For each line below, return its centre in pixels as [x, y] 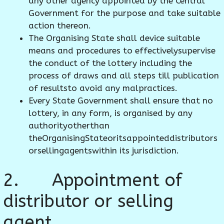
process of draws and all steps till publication [124, 76]
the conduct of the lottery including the [110, 63]
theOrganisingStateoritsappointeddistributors [123, 138]
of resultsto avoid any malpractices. [103, 88]
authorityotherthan [69, 126]
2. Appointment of [92, 180]
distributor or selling [88, 201]
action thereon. [60, 26]
